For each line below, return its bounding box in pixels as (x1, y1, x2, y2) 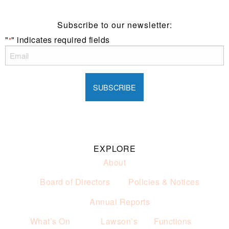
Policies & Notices (128, 176, 199, 188)
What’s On (30, 215, 71, 227)
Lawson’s (101, 215, 138, 227)
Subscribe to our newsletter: (57, 19, 172, 31)
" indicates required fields (11, 34, 110, 46)
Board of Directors (40, 176, 110, 188)
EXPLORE (93, 142, 136, 154)
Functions (154, 215, 192, 227)
